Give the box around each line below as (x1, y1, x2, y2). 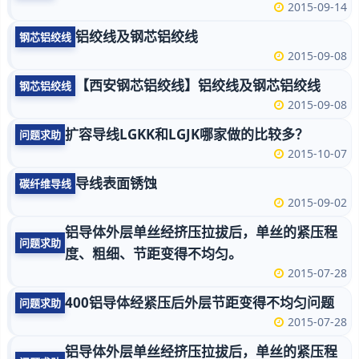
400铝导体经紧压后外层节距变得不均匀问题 (65, 293, 334, 312)
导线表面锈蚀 (75, 174, 157, 192)
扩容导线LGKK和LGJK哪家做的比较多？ (65, 125, 309, 143)
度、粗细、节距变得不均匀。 (65, 244, 242, 263)
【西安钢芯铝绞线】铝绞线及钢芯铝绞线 (75, 76, 321, 95)
